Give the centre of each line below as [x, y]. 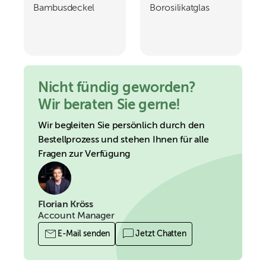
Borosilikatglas [180, 8]
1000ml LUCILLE [68, 23]
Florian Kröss [66, 205]
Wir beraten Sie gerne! [110, 105]
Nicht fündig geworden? [117, 88]
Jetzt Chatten [161, 234]
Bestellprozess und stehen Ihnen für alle [123, 140]
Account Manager [76, 216]
